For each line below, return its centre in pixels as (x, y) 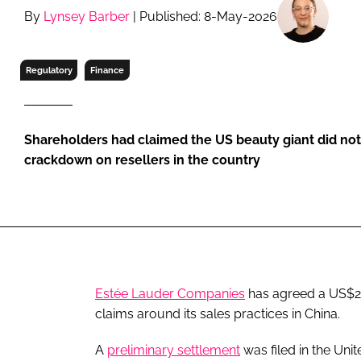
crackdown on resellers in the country (142, 160)
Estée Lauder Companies (170, 293)
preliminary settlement (174, 350)
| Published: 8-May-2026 (203, 17)
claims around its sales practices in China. (218, 313)
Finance (107, 70)
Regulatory (49, 70)
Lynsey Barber (87, 17)
